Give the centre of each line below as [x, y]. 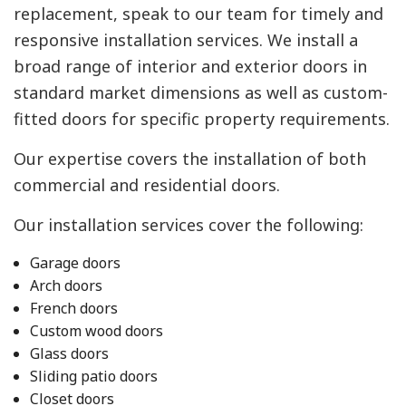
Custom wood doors [96, 330]
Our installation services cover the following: [188, 224]
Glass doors [69, 353]
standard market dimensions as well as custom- [201, 92]
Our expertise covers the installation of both [190, 158]
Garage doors [75, 262]
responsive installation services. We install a [186, 39]
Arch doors [66, 285]
